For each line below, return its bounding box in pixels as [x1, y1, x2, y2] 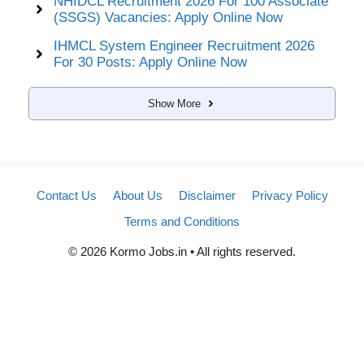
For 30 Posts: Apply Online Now [53, 54, 247, 70]
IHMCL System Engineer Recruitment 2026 [53, 37, 314, 54]
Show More [147, 97, 201, 110]
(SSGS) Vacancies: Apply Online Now [53, 9, 283, 25]
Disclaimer [178, 188, 236, 202]
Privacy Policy [251, 188, 328, 202]
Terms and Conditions [124, 214, 240, 228]
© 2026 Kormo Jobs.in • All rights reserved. [68, 244, 296, 258]
